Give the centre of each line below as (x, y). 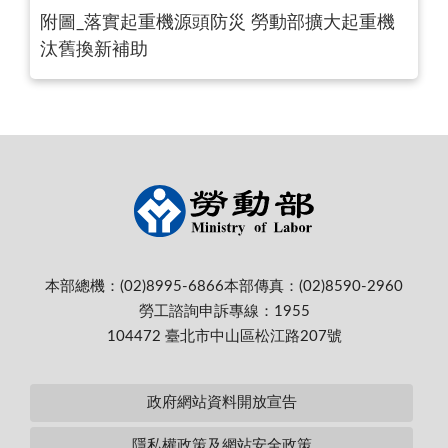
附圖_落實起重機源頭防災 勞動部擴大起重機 (217, 23)
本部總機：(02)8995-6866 (134, 286)
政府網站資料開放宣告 (221, 403)
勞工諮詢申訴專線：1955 (224, 311)
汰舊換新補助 (94, 50)
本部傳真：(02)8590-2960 (313, 286)
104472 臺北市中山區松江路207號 (224, 336)
